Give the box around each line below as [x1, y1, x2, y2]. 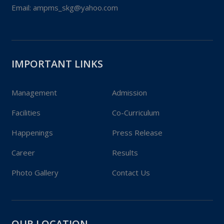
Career [11, 173, 35, 183]
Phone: [11, 3, 37, 13]
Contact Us [112, 193, 150, 203]
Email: [11, 28, 33, 38]
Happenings [11, 153, 53, 163]
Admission [112, 113, 147, 123]
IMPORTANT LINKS [11, 82, 103, 96]
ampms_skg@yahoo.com [32, 28, 118, 38]
